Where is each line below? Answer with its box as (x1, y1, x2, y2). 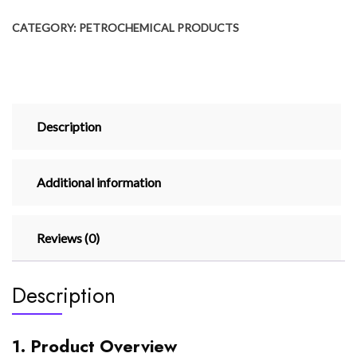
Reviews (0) (37, 229, 100, 245)
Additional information (37, 174, 161, 190)
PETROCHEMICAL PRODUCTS (79, 20, 239, 34)
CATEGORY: (12, 20, 79, 34)
